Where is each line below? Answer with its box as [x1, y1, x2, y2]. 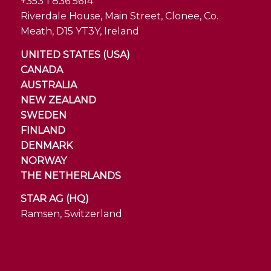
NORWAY [20, 154, 67, 166]
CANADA [20, 64, 63, 76]
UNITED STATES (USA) [20, 48, 130, 60]
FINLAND [20, 124, 65, 136]
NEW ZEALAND [20, 94, 96, 106]
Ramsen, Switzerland [20, 208, 122, 220]
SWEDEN [20, 109, 67, 121]
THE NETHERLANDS [20, 169, 121, 181]
